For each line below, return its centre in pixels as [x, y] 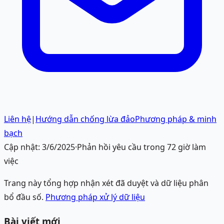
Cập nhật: [23, 147]
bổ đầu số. [24, 197]
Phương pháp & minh [176, 119]
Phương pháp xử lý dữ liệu [95, 197]
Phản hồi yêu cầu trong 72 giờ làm [141, 147]
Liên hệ [17, 119]
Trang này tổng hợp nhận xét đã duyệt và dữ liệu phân [106, 183]
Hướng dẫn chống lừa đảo [85, 119]
